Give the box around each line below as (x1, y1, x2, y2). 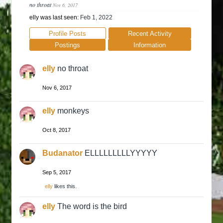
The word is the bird (57, 202, 127, 211)
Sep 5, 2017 (42, 169, 71, 175)
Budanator (42, 149, 83, 157)
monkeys (57, 107, 89, 115)
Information (133, 41, 166, 49)
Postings (55, 41, 80, 49)
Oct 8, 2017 (42, 127, 71, 133)
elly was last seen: (29, 14, 79, 21)
